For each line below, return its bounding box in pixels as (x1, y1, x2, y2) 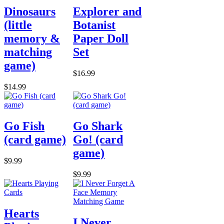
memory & (4, 32, 60, 45)
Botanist (73, 18, 116, 32)
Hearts (4, 206, 39, 220)
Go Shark (73, 119, 123, 133)
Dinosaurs (4, 5, 55, 18)
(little (4, 18, 32, 32)
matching (4, 45, 52, 59)
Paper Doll (73, 32, 129, 45)
